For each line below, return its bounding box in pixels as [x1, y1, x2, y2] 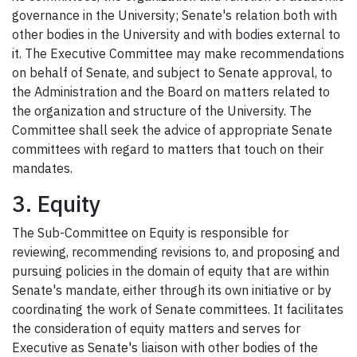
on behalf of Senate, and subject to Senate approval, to [12, 65, 332, 81]
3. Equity [12, 189, 100, 219]
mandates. [12, 160, 73, 177]
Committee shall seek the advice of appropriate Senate [12, 122, 332, 139]
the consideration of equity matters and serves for [12, 320, 300, 337]
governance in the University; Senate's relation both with [12, 7, 337, 24]
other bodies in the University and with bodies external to [12, 26, 340, 43]
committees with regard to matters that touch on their [12, 141, 324, 158]
